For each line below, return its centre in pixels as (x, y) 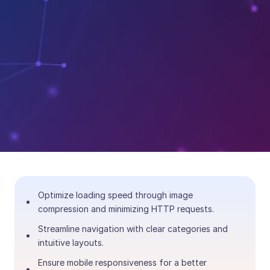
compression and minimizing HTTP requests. (126, 209)
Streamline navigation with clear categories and (133, 229)
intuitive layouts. (71, 243)
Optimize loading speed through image (115, 195)
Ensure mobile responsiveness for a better (122, 262)
